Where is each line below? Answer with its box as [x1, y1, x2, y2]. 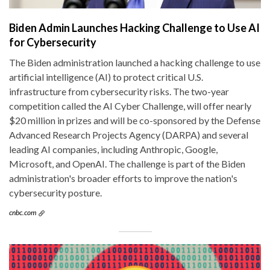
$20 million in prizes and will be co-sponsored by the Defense [9, 115, 260, 127]
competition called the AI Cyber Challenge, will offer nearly [9, 100, 251, 112]
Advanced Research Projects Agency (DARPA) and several [9, 129, 248, 141]
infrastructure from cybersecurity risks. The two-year [9, 86, 229, 98]
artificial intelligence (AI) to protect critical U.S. [9, 71, 203, 83]
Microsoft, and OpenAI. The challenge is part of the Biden [9, 158, 245, 170]
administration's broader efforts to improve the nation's [9, 172, 237, 184]
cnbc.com [9, 208, 36, 218]
